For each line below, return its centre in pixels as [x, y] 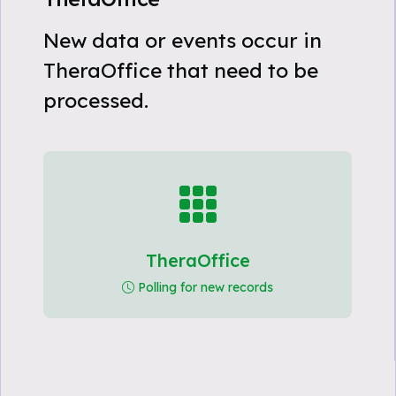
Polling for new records [206, 287]
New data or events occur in [183, 40]
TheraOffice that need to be [181, 70]
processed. [96, 100]
